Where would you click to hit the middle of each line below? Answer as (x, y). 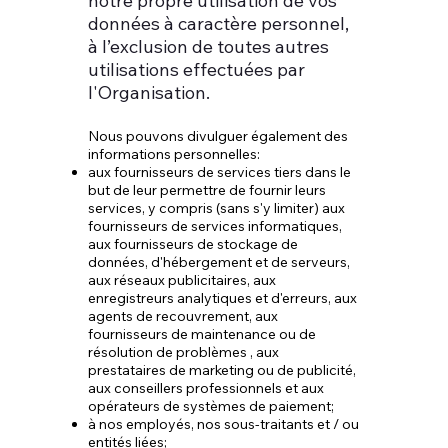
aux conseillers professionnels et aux (206, 388)
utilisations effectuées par (197, 69)
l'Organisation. (149, 92)
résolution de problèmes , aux (184, 352)
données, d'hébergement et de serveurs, (219, 262)
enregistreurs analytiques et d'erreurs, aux (223, 298)
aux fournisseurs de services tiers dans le (220, 172)
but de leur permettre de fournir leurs (207, 190)
